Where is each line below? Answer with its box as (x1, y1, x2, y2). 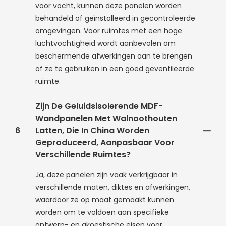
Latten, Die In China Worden (35, 125, 149, 137)
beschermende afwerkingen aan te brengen (35, 51, 192, 62)
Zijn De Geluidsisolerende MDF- (35, 100, 163, 112)
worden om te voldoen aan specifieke (35, 207, 169, 218)
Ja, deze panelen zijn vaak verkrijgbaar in (35, 169, 178, 180)
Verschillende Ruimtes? (35, 149, 131, 161)
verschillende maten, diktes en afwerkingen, (35, 182, 190, 193)
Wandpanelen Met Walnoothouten (35, 112, 177, 125)
